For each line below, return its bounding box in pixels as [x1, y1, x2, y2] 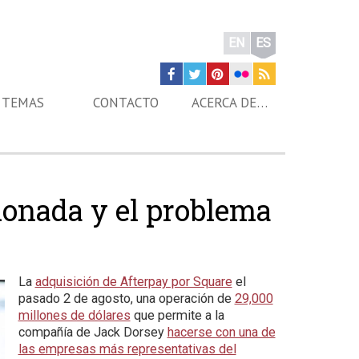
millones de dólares [18, 308, 131, 323]
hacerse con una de [167, 325, 276, 340]
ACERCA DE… [192, 94, 268, 111]
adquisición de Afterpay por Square [34, 274, 232, 289]
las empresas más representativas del [18, 341, 236, 357]
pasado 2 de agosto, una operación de [18, 291, 235, 306]
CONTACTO [92, 94, 159, 111]
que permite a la [130, 308, 224, 323]
